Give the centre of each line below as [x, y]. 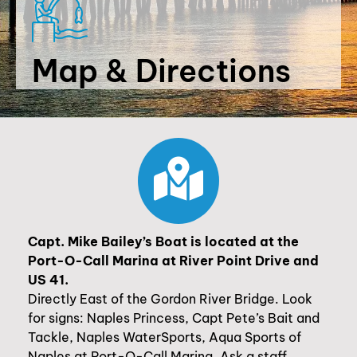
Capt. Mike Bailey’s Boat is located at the [163, 241]
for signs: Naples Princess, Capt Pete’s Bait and [174, 318]
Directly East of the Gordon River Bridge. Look [170, 299]
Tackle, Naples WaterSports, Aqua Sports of [165, 337]
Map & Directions [161, 71]
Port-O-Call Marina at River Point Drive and [173, 261]
